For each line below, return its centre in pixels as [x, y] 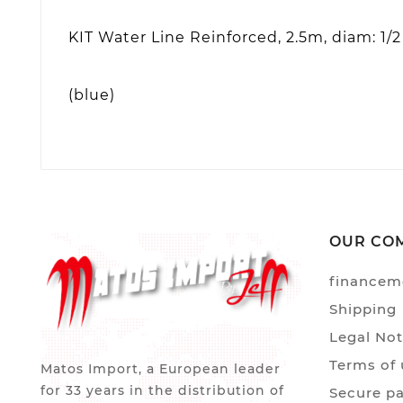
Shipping [363, 309]
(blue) [92, 94]
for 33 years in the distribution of [162, 391]
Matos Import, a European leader [161, 369]
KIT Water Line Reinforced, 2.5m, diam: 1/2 [235, 38]
